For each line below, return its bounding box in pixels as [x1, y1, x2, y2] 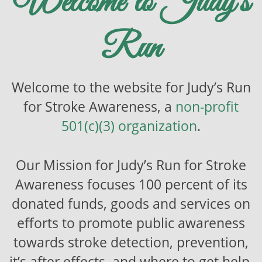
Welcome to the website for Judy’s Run [11, 78, 251, 97]
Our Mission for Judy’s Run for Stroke [16, 156, 246, 175]
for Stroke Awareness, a [23, 98, 175, 116]
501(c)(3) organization [61, 117, 197, 136]
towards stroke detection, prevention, [13, 233, 249, 252]
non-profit [175, 98, 239, 116]
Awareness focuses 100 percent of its [15, 175, 247, 194]
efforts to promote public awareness [17, 214, 245, 233]
